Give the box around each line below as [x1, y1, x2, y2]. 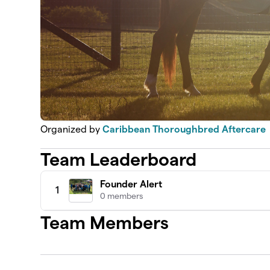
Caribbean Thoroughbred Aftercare [102, 124, 266, 135]
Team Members [40, 212, 169, 233]
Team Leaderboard [40, 149, 197, 169]
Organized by [40, 124, 103, 135]
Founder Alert [100, 178, 163, 189]
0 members [100, 190, 143, 201]
